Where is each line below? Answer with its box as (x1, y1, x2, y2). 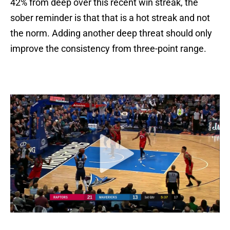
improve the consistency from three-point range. (10, 43, 206, 54)
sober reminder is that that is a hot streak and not (10, 12, 210, 24)
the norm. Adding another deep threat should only (10, 28, 212, 39)
